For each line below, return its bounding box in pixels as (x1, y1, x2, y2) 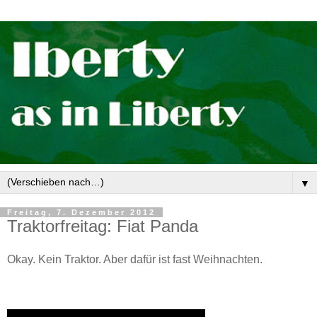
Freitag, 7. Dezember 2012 (7, 207, 156, 217)
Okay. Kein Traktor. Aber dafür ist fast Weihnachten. (7, 253, 263, 266)
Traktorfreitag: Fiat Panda (7, 216, 198, 236)
